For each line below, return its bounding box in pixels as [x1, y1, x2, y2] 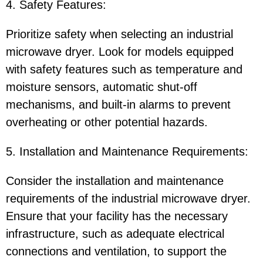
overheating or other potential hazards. [6, 116, 208, 129]
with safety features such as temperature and [6, 63, 242, 76]
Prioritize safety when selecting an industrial [6, 28, 233, 41]
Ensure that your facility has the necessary [6, 210, 228, 223]
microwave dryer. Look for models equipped [6, 45, 234, 59]
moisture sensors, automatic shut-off [6, 80, 197, 94]
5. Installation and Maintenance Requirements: [6, 145, 248, 159]
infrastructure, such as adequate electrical [6, 227, 224, 241]
